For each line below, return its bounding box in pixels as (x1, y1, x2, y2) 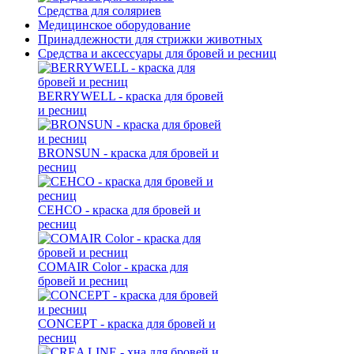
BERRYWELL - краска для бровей (38, 88, 224, 103)
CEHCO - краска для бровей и (38, 202, 201, 217)
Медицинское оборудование (38, 17, 190, 32)
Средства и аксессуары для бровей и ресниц (38, 46, 277, 60)
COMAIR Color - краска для (38, 259, 188, 273)
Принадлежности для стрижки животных (38, 32, 262, 46)
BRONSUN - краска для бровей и (38, 145, 219, 160)
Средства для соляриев (38, 3, 161, 17)
